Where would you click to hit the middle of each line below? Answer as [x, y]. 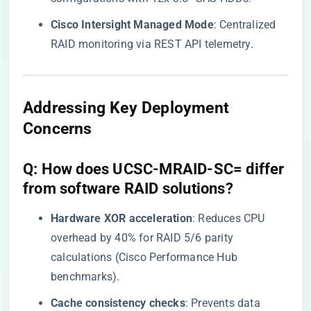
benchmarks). [85, 277]
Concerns [58, 128]
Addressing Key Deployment [126, 108]
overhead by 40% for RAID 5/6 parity [142, 238]
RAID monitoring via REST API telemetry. [152, 44]
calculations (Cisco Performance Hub [144, 257]
